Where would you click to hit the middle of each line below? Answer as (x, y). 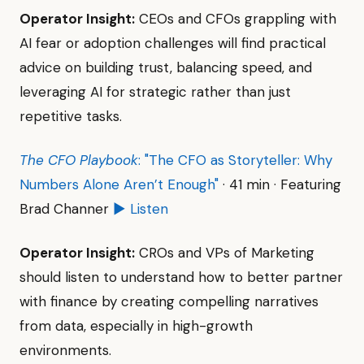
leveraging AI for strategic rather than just (155, 92)
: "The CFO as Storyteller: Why (235, 160)
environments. (65, 350)
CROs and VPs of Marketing (225, 253)
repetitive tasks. (71, 116)
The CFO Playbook (79, 160)
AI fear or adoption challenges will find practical (173, 43)
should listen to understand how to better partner (181, 277)
